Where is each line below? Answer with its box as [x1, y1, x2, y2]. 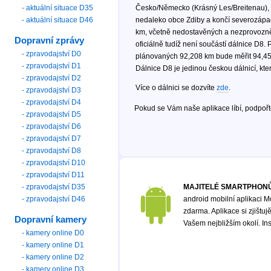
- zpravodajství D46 [22, 194, 86, 203]
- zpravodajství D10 [22, 158, 86, 167]
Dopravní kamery [15, 214, 87, 224]
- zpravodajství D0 [22, 49, 82, 58]
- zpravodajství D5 [22, 109, 82, 119]
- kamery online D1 [22, 240, 85, 249]
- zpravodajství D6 [22, 122, 82, 131]
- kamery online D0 [22, 228, 85, 237]
